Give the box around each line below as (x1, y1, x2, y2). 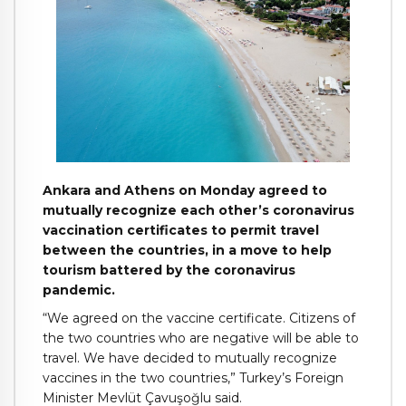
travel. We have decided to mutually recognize (43, 350, 337, 367)
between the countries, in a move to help (43, 242, 332, 259)
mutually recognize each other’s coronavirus (43, 202, 354, 219)
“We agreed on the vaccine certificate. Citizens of (43, 310, 355, 327)
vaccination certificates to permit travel (43, 222, 319, 239)
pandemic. (43, 282, 115, 299)
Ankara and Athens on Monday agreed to (43, 182, 327, 199)
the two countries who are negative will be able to (43, 330, 359, 347)
